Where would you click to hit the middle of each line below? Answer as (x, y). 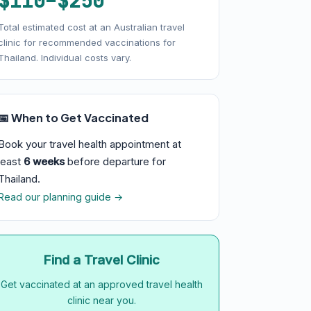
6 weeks (44, 161)
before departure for (115, 161)
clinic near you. (101, 300)
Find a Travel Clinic (101, 260)
